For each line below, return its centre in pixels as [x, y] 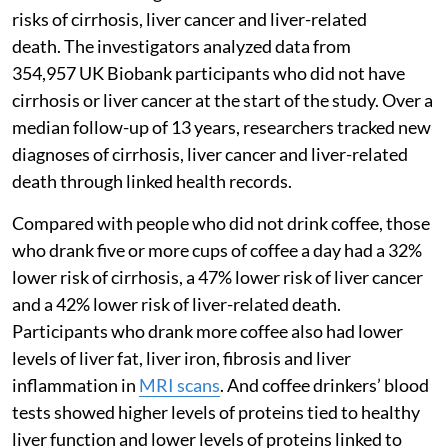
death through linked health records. [152, 180]
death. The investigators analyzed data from [181, 45]
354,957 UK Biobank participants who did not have [208, 72]
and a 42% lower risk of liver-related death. [176, 303]
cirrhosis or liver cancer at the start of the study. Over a [222, 99]
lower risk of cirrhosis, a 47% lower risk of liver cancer [217, 276]
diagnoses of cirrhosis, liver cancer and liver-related [210, 153]
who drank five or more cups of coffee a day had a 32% [217, 249]
